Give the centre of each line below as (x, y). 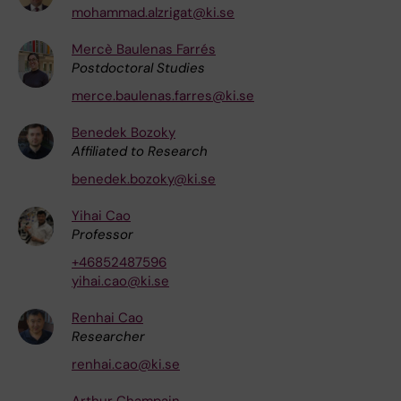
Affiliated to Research (140, 151)
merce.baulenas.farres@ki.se (163, 95)
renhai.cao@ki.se (126, 364)
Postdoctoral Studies (138, 68)
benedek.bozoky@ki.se (144, 179)
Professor (102, 234)
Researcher (108, 336)
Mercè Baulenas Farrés (144, 49)
